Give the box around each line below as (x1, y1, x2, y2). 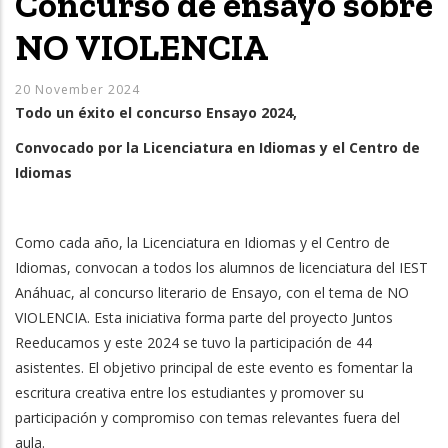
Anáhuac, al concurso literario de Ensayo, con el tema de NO (15, 282, 409, 302)
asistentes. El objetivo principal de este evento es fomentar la (15, 357, 413, 377)
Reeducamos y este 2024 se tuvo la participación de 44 (15, 332, 372, 352)
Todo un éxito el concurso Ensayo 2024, (15, 102, 297, 122)
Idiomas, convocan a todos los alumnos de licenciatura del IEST (15, 257, 428, 277)
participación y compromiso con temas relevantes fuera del (15, 407, 400, 427)
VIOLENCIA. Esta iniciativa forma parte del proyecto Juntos (15, 307, 393, 327)
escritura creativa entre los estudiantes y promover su (15, 382, 364, 402)
